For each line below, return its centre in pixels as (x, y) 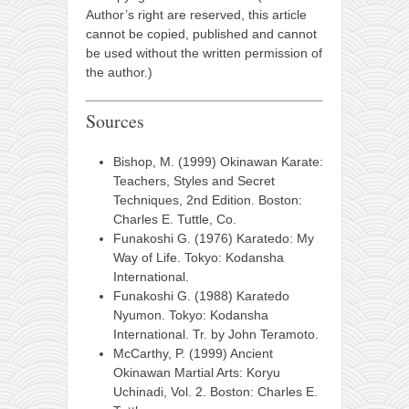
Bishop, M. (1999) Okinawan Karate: (218, 162)
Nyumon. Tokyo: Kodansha (191, 315)
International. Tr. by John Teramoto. (216, 335)
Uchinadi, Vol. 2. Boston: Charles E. (215, 392)
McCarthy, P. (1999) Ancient (193, 354)
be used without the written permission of (204, 53)
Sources (115, 121)
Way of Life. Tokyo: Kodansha (199, 258)
